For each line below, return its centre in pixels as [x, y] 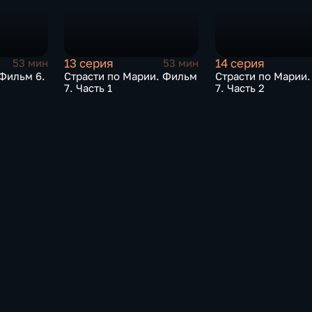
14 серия [240, 63]
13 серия [89, 63]
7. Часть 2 [240, 88]
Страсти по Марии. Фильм [131, 76]
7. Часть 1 [88, 88]
